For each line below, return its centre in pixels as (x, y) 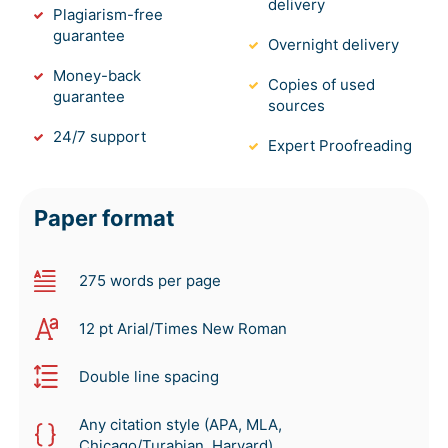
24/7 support (99, 137)
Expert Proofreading (340, 146)
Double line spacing (149, 377)
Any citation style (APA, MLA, (180, 425)
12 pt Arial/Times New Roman (183, 329)
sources (296, 106)
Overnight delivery (333, 45)
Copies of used (321, 85)
